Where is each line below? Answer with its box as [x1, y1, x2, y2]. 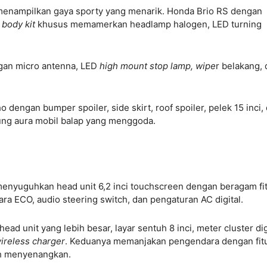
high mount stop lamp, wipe [100, 60, 216, 72]
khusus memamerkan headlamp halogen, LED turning [38, 18, 262, 30]
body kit [2, 18, 38, 30]
